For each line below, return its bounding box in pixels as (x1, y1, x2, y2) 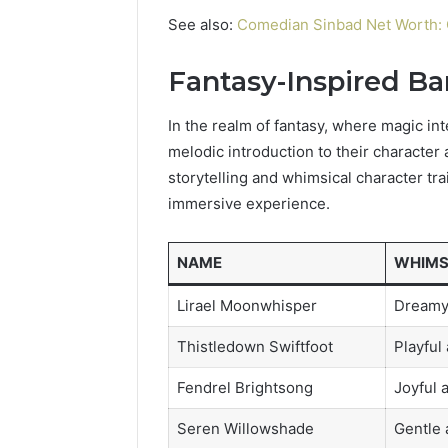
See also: (168, 14, 237, 34)
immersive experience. (168, 194, 330, 214)
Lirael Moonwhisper (176, 296, 317, 316)
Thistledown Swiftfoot (176, 337, 333, 357)
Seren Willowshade (176, 419, 314, 439)
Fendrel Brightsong (176, 378, 313, 398)
